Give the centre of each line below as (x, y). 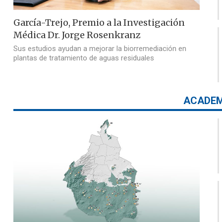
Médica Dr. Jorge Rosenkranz (77, 35)
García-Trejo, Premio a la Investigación (99, 23)
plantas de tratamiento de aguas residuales (84, 58)
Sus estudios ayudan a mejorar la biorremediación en (100, 49)
